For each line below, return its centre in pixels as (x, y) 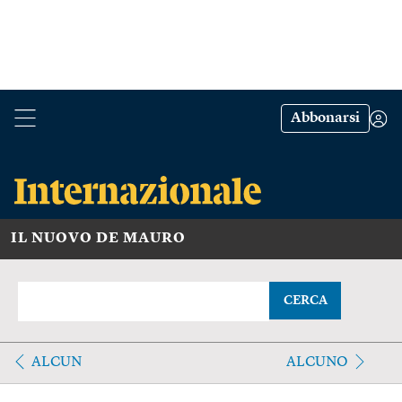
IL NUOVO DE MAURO (98, 238)
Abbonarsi (325, 118)
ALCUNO (317, 362)
